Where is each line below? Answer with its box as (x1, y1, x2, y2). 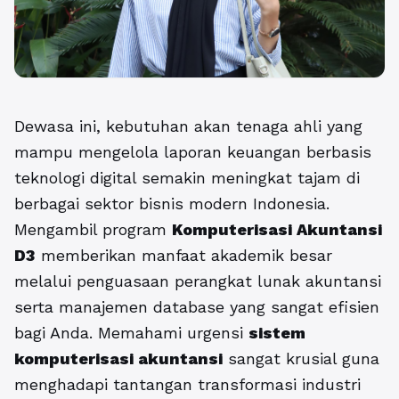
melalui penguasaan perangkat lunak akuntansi (14, 272, 381, 291)
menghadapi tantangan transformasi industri (14, 375, 361, 395)
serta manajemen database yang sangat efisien (14, 297, 379, 317)
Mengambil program (14, 220, 172, 240)
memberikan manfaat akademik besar (36, 246, 332, 265)
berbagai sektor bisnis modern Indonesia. (14, 194, 330, 214)
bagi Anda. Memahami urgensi (14, 323, 248, 343)
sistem (248, 323, 305, 343)
